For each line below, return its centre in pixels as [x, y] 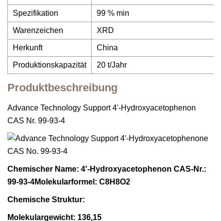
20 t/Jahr [112, 65]
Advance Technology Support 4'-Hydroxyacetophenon [102, 108]
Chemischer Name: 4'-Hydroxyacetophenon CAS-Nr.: [107, 169]
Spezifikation [36, 13]
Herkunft [28, 48]
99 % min [113, 13]
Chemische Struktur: [46, 200]
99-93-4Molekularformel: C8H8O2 [69, 182]
